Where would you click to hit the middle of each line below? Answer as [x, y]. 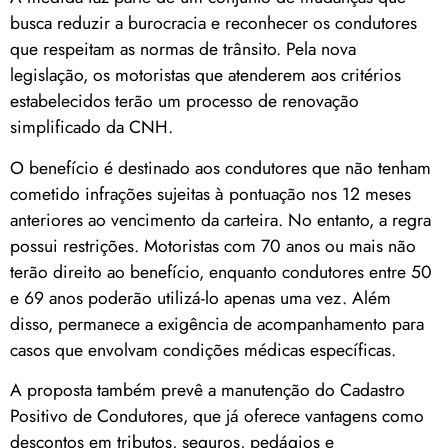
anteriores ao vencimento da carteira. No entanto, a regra [220, 219]
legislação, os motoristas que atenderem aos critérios [205, 75]
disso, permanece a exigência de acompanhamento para [217, 323]
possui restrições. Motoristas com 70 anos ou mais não [213, 245]
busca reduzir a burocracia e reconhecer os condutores [213, 23]
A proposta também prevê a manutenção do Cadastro [207, 390]
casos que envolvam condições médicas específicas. [203, 349]
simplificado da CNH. [91, 127]
